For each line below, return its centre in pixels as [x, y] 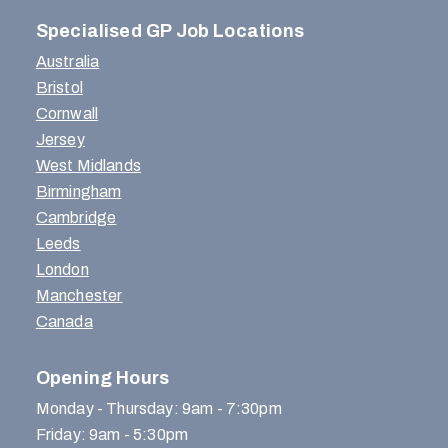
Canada [64, 322]
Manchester [79, 296]
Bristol [59, 88]
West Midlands [88, 166]
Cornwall [67, 114]
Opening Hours [102, 378]
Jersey [60, 140]
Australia [67, 62]
